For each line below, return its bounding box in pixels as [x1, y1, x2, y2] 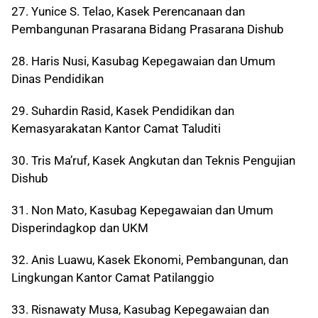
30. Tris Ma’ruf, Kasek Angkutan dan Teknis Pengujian [11, 153, 295, 168]
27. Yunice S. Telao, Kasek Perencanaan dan [11, 4, 245, 19]
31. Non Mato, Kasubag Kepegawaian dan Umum [11, 203, 273, 218]
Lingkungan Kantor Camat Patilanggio [11, 270, 214, 285]
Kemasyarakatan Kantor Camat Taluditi [11, 121, 221, 136]
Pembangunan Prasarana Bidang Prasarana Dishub [11, 22, 284, 37]
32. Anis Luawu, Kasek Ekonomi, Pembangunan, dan [11, 253, 288, 268]
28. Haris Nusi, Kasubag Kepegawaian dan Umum [11, 54, 275, 69]
